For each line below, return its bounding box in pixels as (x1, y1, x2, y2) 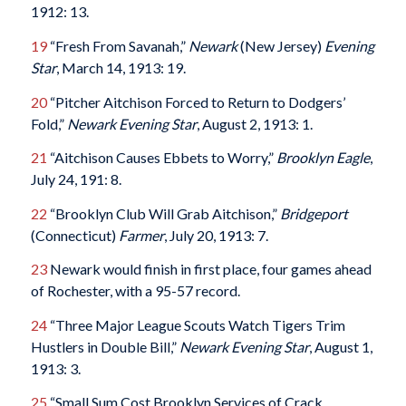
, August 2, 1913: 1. (196, 114, 313, 132)
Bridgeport (276, 204, 348, 222)
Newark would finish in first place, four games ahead (46, 260, 372, 278)
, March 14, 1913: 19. (55, 58, 186, 76)
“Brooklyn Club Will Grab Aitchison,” (46, 204, 277, 222)
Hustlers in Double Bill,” (30, 337, 179, 355)
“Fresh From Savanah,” (46, 36, 188, 54)
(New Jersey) (237, 36, 324, 54)
